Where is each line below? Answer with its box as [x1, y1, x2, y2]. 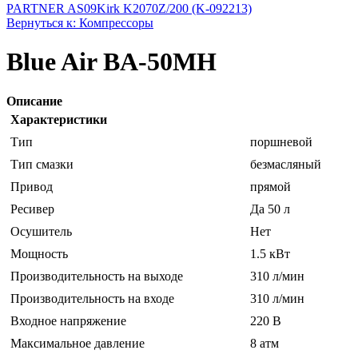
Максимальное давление [10, 336, 145, 350]
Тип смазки [10, 157, 74, 171]
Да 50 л [250, 201, 290, 216]
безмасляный [250, 157, 321, 171]
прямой [250, 179, 291, 193]
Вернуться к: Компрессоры [6, 16, 153, 30]
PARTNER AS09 [6, 2, 97, 15]
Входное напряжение [10, 313, 126, 328]
